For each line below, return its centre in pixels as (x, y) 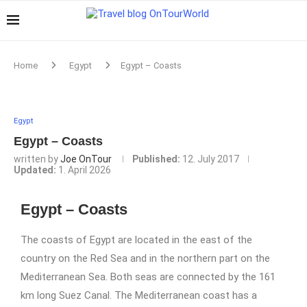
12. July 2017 (211, 159)
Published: (156, 159)
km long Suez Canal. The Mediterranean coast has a (139, 295)
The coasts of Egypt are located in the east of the (136, 240)
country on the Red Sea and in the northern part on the (145, 258)
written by (37, 159)
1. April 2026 (85, 170)
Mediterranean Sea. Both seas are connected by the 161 (148, 277)
